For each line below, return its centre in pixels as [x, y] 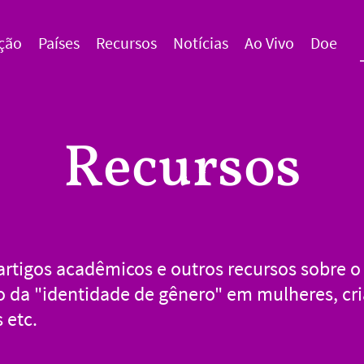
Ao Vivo [269, 43]
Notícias [201, 43]
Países [59, 43]
